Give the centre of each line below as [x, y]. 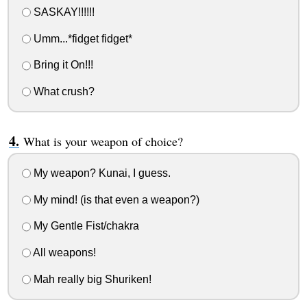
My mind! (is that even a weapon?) [115, 199]
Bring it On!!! [62, 65]
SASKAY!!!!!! [62, 12]
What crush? [62, 92]
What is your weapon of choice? [103, 142]
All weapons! [63, 253]
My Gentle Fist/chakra [85, 226]
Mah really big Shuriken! [91, 279]
